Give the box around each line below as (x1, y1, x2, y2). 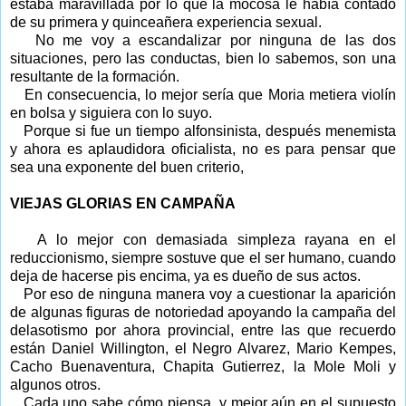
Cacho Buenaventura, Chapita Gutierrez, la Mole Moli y (10, 358, 396, 374)
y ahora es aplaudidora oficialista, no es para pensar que (10, 140, 396, 157)
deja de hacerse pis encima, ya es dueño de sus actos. (10, 267, 361, 284)
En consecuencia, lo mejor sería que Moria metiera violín (24, 86, 397, 102)
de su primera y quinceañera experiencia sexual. (10, 14, 322, 30)
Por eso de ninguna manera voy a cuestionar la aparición (23, 285, 397, 302)
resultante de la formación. (10, 68, 179, 84)
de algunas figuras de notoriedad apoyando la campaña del (10, 304, 396, 320)
